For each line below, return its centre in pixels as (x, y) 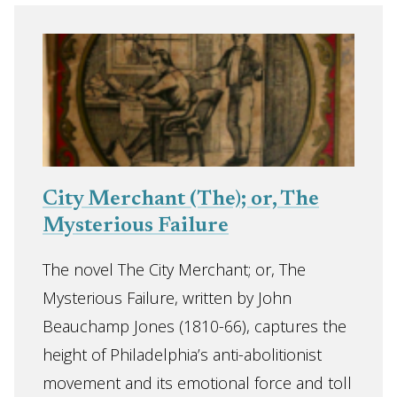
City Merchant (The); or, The (181, 199)
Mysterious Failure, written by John (167, 298)
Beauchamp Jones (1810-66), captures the (195, 326)
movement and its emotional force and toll (197, 383)
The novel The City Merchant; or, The (174, 269)
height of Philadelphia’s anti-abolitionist (182, 354)
